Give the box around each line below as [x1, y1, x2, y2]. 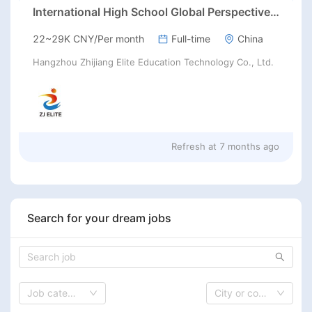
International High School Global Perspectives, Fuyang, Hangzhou [270, 5, 279, 19]
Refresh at [171, 140, 217, 152]
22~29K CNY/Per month [33, 33, 144, 45]
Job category [68, 286, 76, 299]
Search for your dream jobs [27, 210, 171, 225]
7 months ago [219, 140, 279, 152]
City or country [258, 286, 267, 299]
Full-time [171, 33, 210, 45]
